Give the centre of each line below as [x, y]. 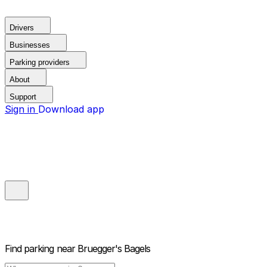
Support [23, 97]
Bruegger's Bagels [114, 249]
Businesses [30, 45]
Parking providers [40, 62]
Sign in [21, 109]
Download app [71, 109]
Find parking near [40, 249]
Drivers [22, 28]
